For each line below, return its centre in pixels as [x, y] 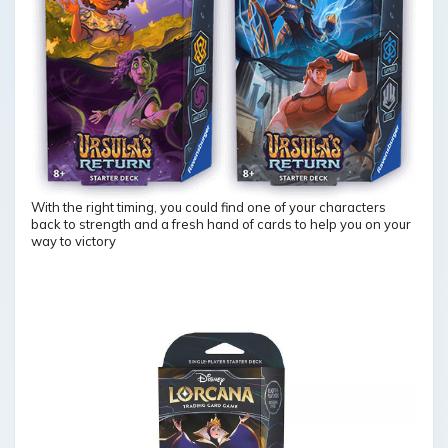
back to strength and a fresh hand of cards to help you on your [221, 224]
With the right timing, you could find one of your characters [208, 207]
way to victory [73, 241]
